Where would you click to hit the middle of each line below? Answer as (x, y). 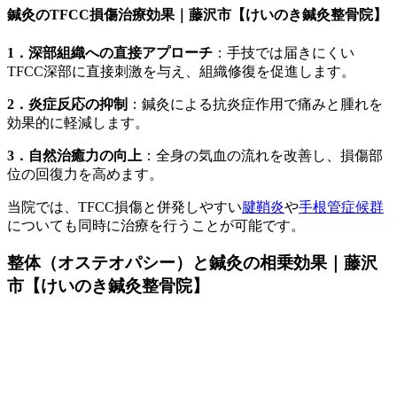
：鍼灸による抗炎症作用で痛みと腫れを (255, 104)
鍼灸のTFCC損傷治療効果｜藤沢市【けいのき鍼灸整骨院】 (197, 15)
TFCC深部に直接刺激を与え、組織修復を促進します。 (181, 71)
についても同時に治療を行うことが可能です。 (156, 225)
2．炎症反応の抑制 (67, 104)
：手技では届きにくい (284, 52)
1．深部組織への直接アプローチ (110, 52)
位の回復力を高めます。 (85, 174)
